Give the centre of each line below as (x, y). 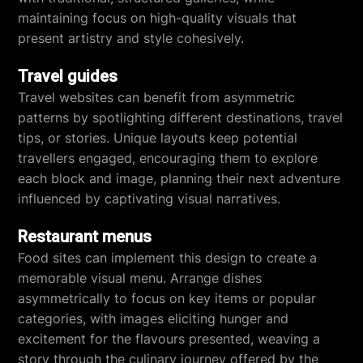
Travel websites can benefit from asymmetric (157, 97)
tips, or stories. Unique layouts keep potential (158, 138)
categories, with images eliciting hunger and (154, 318)
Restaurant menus (85, 237)
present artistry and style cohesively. (131, 38)
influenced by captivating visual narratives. (149, 199)
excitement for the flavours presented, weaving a (169, 339)
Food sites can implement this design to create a (168, 258)
